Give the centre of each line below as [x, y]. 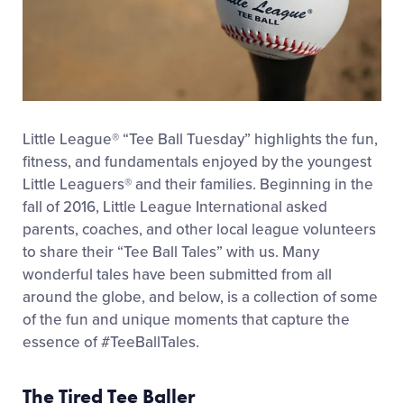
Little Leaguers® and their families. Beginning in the [198, 184]
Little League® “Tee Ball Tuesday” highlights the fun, [200, 139]
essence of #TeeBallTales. [111, 342]
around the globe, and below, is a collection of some [200, 297]
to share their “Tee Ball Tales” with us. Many [171, 252]
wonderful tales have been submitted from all [177, 275]
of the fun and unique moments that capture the [186, 320]
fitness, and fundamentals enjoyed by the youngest [197, 162]
